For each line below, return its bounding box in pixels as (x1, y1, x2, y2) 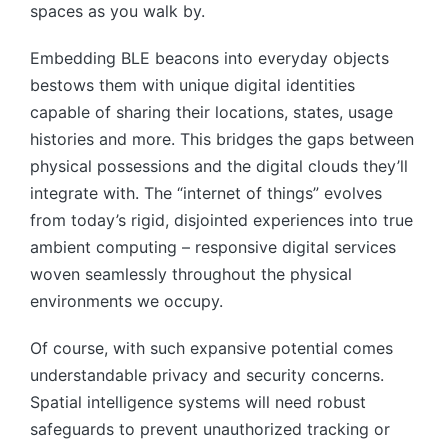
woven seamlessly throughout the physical (30, 263, 352, 284)
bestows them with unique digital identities (30, 74, 355, 95)
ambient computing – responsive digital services (30, 236, 396, 257)
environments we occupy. (30, 290, 223, 311)
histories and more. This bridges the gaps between (30, 128, 414, 149)
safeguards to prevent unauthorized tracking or (30, 418, 390, 439)
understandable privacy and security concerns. (30, 364, 384, 385)
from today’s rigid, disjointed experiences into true (30, 209, 413, 230)
